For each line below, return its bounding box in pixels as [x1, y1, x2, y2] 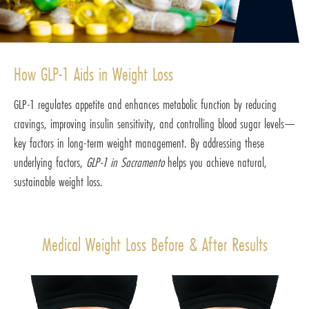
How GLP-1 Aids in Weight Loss [14, 62, 173, 87]
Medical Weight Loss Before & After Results [41, 232, 268, 257]
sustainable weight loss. [14, 172, 103, 191]
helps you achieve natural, [164, 153, 267, 172]
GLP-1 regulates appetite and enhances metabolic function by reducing [14, 95, 277, 114]
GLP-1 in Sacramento [86, 153, 164, 172]
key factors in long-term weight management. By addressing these [14, 134, 264, 152]
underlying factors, [14, 153, 86, 172]
